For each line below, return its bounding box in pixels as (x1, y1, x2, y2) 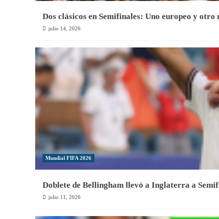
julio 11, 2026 (48, 194, 81, 200)
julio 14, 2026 (48, 25, 81, 32)
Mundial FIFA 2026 (45, 155, 91, 161)
